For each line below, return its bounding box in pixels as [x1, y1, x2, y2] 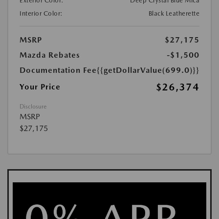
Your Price [20, 82, 61, 91]
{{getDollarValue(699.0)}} [97, 65, 199, 75]
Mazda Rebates [20, 50, 80, 60]
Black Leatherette [148, 9, 199, 17]
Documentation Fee [20, 65, 97, 75]
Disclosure [20, 103, 46, 110]
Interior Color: [20, 9, 63, 17]
